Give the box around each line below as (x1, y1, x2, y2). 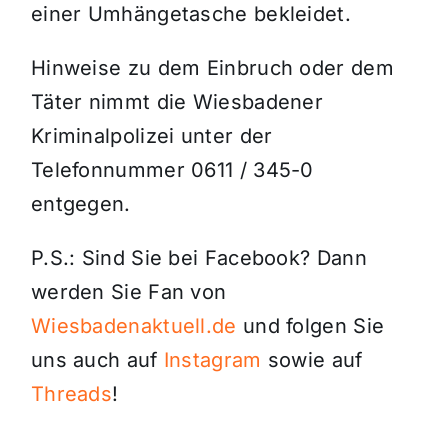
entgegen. (30, 192, 131, 217)
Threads (30, 382, 113, 407)
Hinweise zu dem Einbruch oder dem (30, 56, 394, 81)
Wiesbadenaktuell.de (30, 314, 237, 339)
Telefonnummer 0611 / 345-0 (30, 158, 314, 183)
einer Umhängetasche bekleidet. (30, 2, 351, 27)
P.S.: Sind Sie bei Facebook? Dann (30, 246, 367, 271)
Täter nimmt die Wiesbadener (30, 90, 324, 115)
